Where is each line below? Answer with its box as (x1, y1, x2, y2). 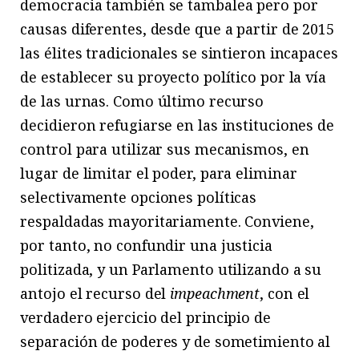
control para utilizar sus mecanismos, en (20, 139, 309, 159)
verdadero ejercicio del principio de (20, 307, 271, 327)
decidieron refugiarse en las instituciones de (20, 115, 334, 135)
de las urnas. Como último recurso (20, 91, 264, 111)
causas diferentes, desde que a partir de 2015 (20, 18, 334, 38)
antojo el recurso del (20, 283, 171, 303)
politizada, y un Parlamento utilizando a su (20, 259, 322, 279)
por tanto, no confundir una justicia (20, 235, 272, 255)
